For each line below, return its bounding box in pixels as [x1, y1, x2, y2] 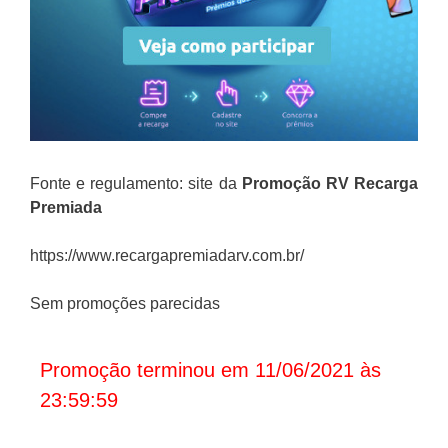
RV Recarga [325, 175, 419, 193]
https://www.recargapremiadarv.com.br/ [30, 247, 304, 265]
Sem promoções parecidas [30, 295, 220, 313]
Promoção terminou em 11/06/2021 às [40, 359, 381, 382]
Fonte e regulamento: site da [30, 175, 242, 193]
